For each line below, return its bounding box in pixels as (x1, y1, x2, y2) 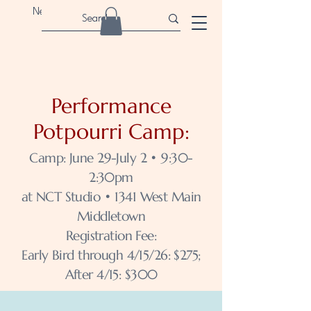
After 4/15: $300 (65, 265, 158, 283)
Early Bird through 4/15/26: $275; (22, 246, 201, 263)
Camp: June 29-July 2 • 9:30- (29, 149, 193, 166)
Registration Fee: (65, 226, 157, 244)
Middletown (76, 207, 146, 224)
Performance (51, 92, 171, 119)
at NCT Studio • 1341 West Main (21, 187, 201, 205)
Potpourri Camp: (33, 118, 190, 144)
